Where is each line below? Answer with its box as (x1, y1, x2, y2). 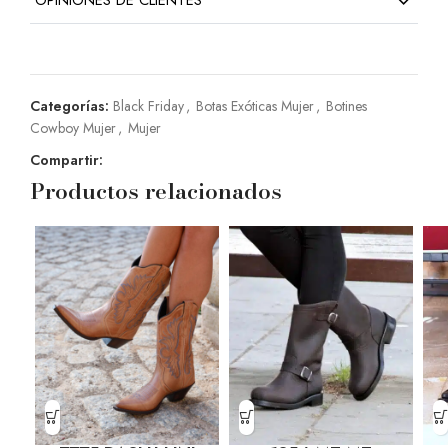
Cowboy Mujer (30, 117, 116, 138)
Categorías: (30, 95, 109, 116)
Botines (326, 95, 367, 116)
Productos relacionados (30, 173, 282, 208)
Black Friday (113, 95, 184, 116)
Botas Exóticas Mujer (196, 95, 314, 116)
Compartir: (30, 149, 103, 170)
